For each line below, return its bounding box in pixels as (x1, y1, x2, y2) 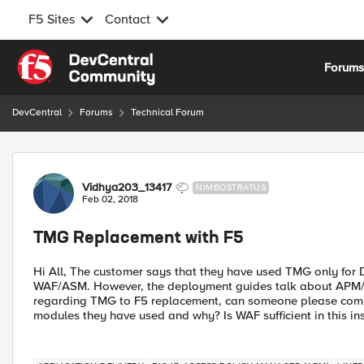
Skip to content (28, 51, 111, 66)
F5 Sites (28, 11, 75, 28)
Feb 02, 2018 (82, 193, 138, 206)
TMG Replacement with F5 (33, 231, 244, 247)
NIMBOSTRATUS (196, 182, 266, 193)
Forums (80, 106, 113, 119)
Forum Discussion (11, 151, 187, 171)
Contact (105, 11, 150, 28)
